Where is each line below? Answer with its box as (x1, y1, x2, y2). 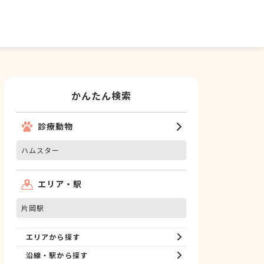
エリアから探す (26, 232, 80, 242)
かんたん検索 (71, 88, 132, 103)
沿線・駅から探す (26, 250, 88, 260)
